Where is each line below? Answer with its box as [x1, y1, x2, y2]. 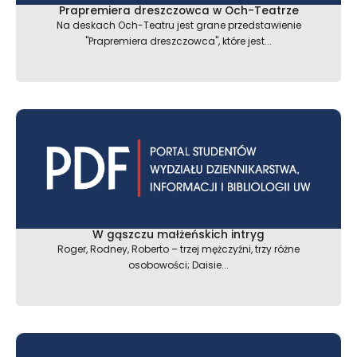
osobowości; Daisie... [128, 257, 229, 272]
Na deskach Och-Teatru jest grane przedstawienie [56, 18, 301, 32]
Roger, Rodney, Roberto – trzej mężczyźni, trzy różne [57, 241, 300, 256]
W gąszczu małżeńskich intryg [92, 226, 265, 242]
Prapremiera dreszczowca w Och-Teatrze [58, 2, 299, 18]
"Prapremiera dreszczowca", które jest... [85, 33, 272, 48]
